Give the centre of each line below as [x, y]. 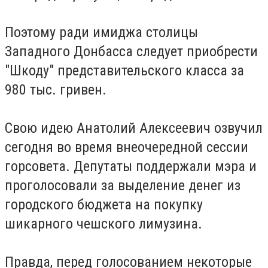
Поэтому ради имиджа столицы [101, 32]
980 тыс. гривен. [56, 90]
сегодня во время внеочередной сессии [127, 147]
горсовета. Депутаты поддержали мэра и [131, 166]
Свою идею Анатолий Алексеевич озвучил [134, 128]
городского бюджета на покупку [104, 205]
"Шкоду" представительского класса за [124, 71]
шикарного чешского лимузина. [103, 224]
